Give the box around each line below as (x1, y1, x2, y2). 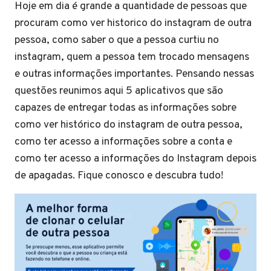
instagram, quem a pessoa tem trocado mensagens (15, 50, 249, 64)
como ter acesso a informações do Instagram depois (15, 152, 256, 166)
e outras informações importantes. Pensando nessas (15, 67, 254, 81)
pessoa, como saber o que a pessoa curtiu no (15, 33, 219, 47)
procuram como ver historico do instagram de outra (15, 16, 252, 30)
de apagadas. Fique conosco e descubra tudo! (15, 169, 226, 183)
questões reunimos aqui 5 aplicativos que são (15, 84, 223, 98)
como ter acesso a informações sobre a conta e (15, 135, 232, 149)
